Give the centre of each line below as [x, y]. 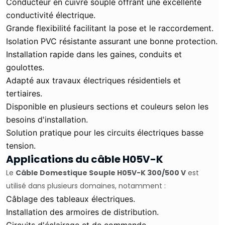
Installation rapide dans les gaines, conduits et [94, 54]
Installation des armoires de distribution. [82, 212]
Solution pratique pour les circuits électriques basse [105, 133]
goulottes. [25, 67]
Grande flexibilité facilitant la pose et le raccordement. [110, 28]
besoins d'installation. [47, 120]
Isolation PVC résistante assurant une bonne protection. [112, 41]
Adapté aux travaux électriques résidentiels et [93, 80]
